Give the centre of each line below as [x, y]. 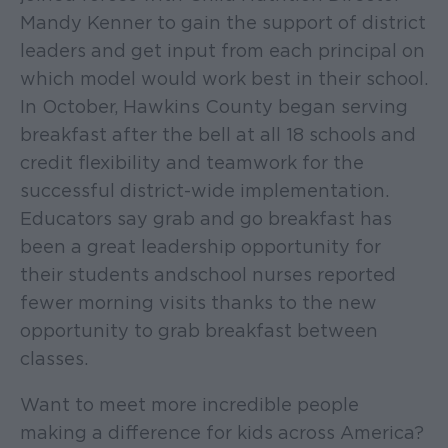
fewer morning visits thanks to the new [198, 302]
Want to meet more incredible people [189, 404]
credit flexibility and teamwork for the [192, 162]
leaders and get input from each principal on [222, 50]
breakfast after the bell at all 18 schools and [218, 134]
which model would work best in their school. [224, 78]
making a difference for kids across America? [222, 432]
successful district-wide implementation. [204, 190]
